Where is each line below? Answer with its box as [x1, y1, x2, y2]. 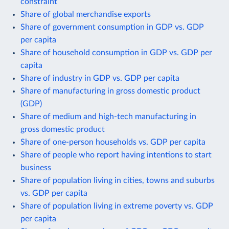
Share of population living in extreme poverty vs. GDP [20, 201, 213, 210]
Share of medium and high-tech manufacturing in [20, 112, 196, 121]
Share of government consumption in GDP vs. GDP [20, 22, 204, 31]
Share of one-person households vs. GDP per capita [20, 138, 205, 146]
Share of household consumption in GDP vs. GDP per [20, 48, 212, 57]
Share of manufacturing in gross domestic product [20, 86, 200, 95]
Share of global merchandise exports [20, 10, 151, 18]
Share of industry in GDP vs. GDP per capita [20, 74, 179, 82]
